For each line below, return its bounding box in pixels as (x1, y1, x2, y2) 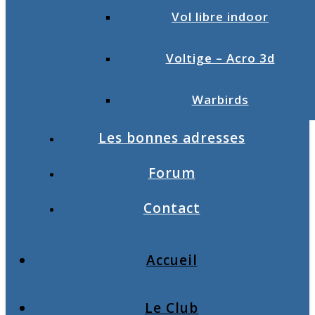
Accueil (146, 251, 198, 269)
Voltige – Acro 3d (165, 50, 275, 66)
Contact (143, 199, 200, 217)
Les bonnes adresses (98, 129, 245, 147)
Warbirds (191, 91, 249, 108)
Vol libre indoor (172, 8, 269, 25)
